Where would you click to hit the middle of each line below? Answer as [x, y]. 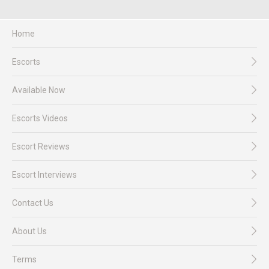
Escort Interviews [44, 175]
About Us [29, 231]
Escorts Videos [40, 119]
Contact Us [33, 203]
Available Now [39, 90]
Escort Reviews [41, 147]
